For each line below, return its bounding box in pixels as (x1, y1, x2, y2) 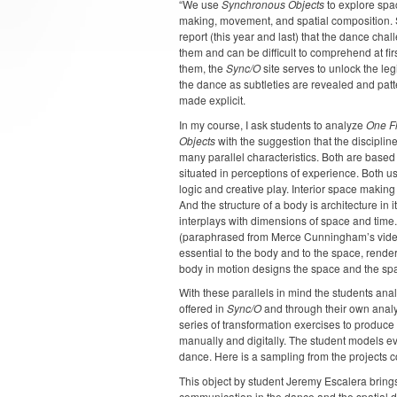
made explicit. (179, 92, 245, 107)
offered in (179, 300, 227, 316)
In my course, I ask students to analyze (179, 116, 366, 132)
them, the (179, 60, 226, 75)
